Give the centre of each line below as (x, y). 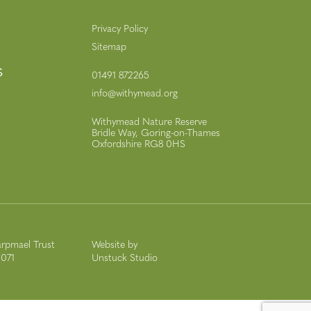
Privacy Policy (120, 29)
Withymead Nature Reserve (149, 122)
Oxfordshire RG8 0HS (138, 144)
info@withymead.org (135, 94)
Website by (115, 245)
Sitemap (109, 47)
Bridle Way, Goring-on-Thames (156, 133)
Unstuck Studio (125, 258)
